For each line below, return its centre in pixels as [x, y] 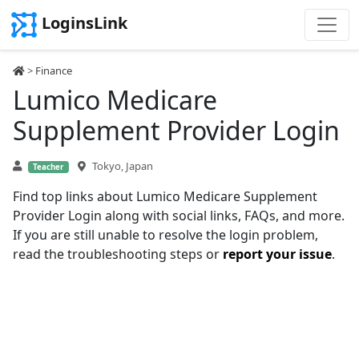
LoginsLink [85, 23]
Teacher [48, 167]
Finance [54, 71]
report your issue [277, 254]
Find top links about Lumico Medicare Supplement [165, 196]
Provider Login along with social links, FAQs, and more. [179, 216]
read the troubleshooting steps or [118, 254]
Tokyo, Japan [122, 166]
